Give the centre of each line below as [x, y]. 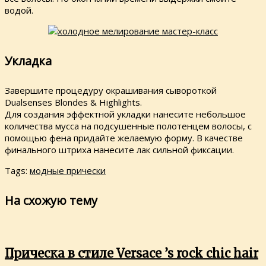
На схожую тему [51, 200]
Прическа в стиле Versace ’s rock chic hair [132, 254]
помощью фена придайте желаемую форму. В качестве [124, 138]
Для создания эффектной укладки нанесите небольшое [125, 114]
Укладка [28, 61]
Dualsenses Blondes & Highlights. [73, 102]
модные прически [68, 171]
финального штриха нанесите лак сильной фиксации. [119, 150]
